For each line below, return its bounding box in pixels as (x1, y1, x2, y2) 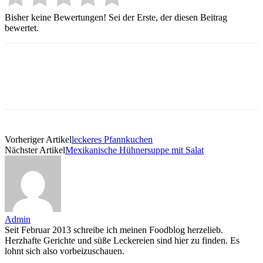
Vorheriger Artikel (5, 134, 72, 144)
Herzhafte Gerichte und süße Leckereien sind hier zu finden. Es (5, 235, 240, 245)
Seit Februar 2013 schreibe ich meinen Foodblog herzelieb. (5, 224, 223, 235)
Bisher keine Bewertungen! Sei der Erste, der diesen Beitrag (5, 12, 227, 22)
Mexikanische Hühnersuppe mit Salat (65, 144, 204, 155)
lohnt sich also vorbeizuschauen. (5, 245, 124, 256)
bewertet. (5, 22, 39, 33)
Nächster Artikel (5, 144, 65, 155)
